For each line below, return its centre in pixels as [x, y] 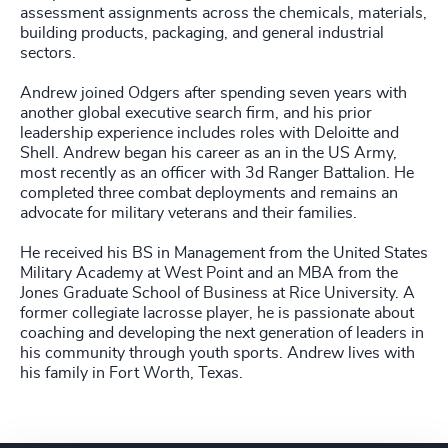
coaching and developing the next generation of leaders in [222, 333]
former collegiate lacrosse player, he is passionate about [217, 313]
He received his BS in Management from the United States [224, 253]
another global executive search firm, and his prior [196, 113]
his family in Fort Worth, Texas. [131, 373]
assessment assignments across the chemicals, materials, [223, 13]
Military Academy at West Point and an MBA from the [209, 273]
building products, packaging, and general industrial [202, 33]
